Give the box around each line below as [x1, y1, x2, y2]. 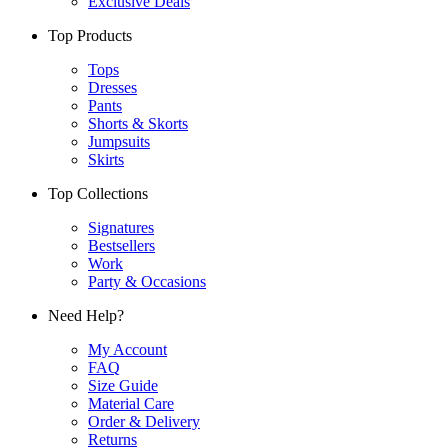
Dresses [88, 78, 137, 96]
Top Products [48, 26, 132, 44]
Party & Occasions [88, 272, 206, 290]
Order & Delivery [88, 412, 200, 430]
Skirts [88, 150, 124, 168]
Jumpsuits [88, 132, 150, 150]
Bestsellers [88, 236, 155, 254]
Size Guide [88, 376, 158, 394]
